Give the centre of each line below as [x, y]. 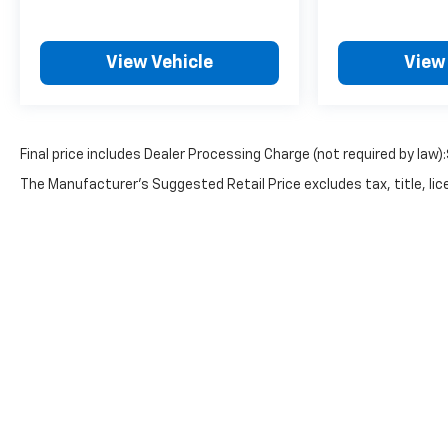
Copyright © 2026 [267, 431]
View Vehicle [159, 63]
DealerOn [359, 431]
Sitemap [418, 431]
